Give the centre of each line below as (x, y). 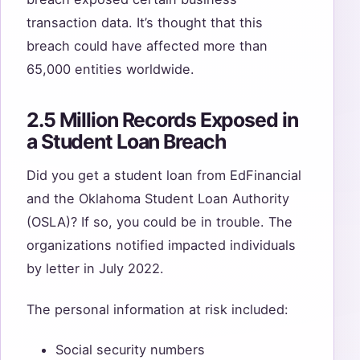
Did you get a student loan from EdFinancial (164, 175)
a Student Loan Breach (126, 142)
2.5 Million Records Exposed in (162, 120)
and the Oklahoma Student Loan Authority (158, 198)
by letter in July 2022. (95, 268)
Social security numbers (130, 350)
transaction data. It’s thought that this (145, 23)
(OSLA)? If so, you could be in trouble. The (160, 222)
